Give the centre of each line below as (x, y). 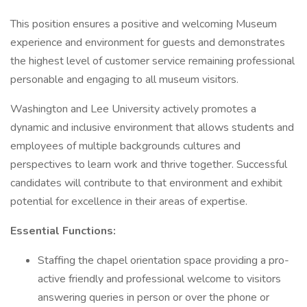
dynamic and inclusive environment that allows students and (152, 127)
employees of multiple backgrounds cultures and (125, 146)
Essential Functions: (63, 231)
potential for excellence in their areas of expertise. (129, 201)
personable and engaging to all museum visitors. (124, 79)
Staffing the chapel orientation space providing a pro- (163, 260)
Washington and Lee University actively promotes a (133, 109)
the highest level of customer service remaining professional (152, 61)
